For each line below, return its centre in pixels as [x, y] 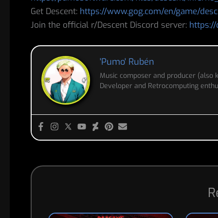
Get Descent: [55, 11]
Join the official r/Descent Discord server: [110, 25]
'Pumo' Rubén [127, 62]
